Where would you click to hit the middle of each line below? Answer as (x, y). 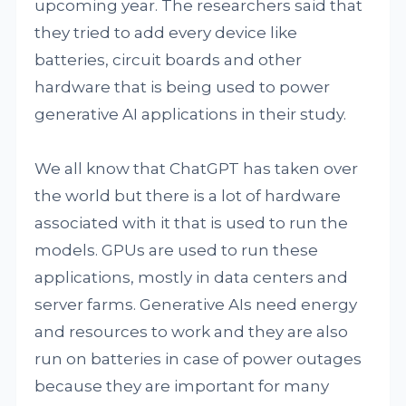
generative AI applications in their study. (191, 114)
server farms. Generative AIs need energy (196, 304)
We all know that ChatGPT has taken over (197, 169)
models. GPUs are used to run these (177, 250)
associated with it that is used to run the (192, 223)
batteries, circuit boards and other (169, 60)
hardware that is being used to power (183, 87)
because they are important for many (182, 386)
